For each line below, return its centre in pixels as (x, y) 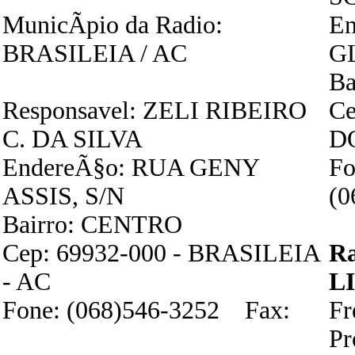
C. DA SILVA (73, 139)
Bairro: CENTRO (92, 225)
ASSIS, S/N (63, 196)
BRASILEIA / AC (95, 53)
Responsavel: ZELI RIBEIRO (155, 111)
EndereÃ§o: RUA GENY (131, 168)
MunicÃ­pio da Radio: (113, 25)
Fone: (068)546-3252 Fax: (146, 310)
